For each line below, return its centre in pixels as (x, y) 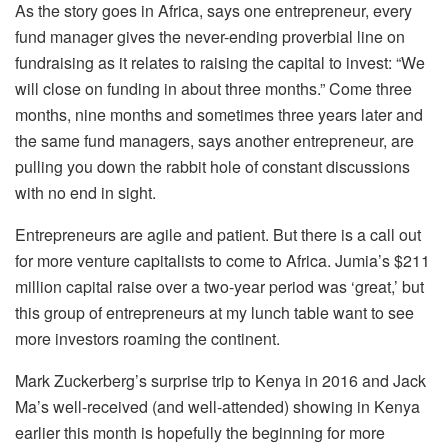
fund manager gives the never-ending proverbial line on (210, 36)
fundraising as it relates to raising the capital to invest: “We (220, 62)
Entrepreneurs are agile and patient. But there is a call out (218, 234)
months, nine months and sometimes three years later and (219, 114)
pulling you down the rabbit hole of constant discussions (212, 166)
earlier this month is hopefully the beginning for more (200, 432)
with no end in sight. (85, 192)
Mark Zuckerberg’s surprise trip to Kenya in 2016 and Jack (220, 380)
